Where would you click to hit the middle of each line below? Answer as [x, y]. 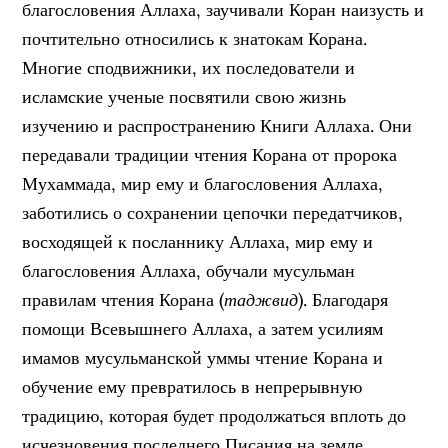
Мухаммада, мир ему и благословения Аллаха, [203, 183]
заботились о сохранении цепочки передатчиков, [213, 212]
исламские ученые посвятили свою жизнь [184, 96]
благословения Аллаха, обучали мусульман [189, 270]
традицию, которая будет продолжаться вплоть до [214, 415]
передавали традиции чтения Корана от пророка [210, 154]
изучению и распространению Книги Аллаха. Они [217, 125]
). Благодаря [343, 299]
